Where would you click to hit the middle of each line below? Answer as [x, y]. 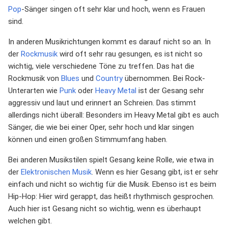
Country [109, 78]
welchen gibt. [30, 221]
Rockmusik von [35, 78]
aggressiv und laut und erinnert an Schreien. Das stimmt [102, 103]
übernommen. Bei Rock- [164, 78]
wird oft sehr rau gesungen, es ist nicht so [130, 54]
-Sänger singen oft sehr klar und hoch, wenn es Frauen [113, 9]
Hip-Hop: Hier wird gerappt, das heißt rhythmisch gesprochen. [111, 196]
